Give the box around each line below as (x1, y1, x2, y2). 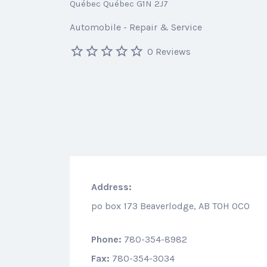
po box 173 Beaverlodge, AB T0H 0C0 (91, 200, 250, 212)
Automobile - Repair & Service (70, 21, 202, 33)
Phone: (91, 233, 122, 245)
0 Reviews (147, 45, 191, 57)
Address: (91, 181, 132, 193)
